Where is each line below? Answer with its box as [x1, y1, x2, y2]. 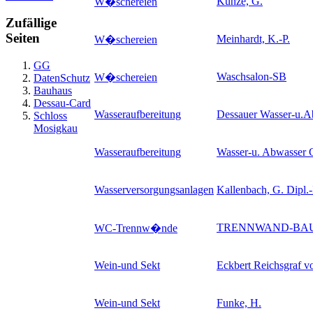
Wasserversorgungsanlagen [94, 183, 214, 196]
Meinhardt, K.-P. [217, 32, 290, 45]
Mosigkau [34, 122, 78, 134]
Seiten [6, 31, 40, 46]
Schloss [34, 109, 67, 122]
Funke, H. [217, 296, 261, 309]
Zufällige [6, 15, 57, 31]
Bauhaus [34, 84, 72, 96]
